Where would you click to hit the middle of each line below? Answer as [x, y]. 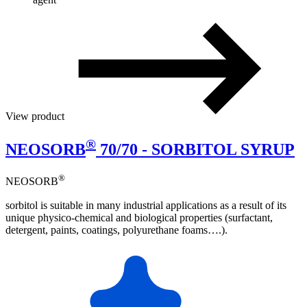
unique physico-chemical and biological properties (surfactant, [139, 217]
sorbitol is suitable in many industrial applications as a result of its [146, 205]
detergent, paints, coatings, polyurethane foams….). [116, 230]
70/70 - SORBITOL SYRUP [195, 150]
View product [36, 116]
